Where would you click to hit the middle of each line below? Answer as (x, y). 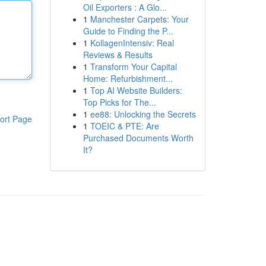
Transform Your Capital (133, 66)
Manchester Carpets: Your (139, 19)
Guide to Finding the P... (128, 31)
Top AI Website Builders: (136, 90)
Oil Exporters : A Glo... (125, 7)
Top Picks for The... (119, 102)
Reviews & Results (118, 55)
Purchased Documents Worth (138, 138)
